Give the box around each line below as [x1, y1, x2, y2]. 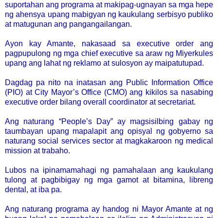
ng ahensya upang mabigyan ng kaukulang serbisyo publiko [5, 10, 213, 18]
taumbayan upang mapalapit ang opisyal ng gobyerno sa [5, 127, 213, 135]
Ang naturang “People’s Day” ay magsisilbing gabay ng [5, 117, 213, 126]
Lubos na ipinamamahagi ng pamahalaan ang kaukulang [5, 165, 213, 174]
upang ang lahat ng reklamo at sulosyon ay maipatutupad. [5, 58, 206, 67]
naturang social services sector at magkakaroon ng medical [5, 136, 213, 145]
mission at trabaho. [5, 146, 70, 155]
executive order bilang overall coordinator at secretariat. [5, 97, 196, 106]
